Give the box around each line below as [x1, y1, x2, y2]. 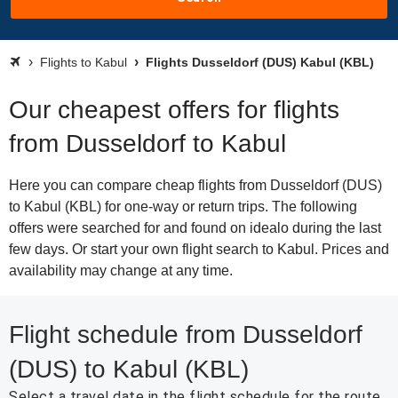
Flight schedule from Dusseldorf [9, 321, 362, 348]
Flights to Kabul [40, 55, 127, 69]
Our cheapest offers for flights [9, 96, 339, 123]
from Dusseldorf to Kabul [9, 130, 286, 157]
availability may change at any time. [9, 263, 233, 278]
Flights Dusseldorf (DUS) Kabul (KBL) [142, 55, 374, 69]
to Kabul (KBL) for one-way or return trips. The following [9, 199, 357, 214]
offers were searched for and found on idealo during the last [9, 220, 381, 235]
